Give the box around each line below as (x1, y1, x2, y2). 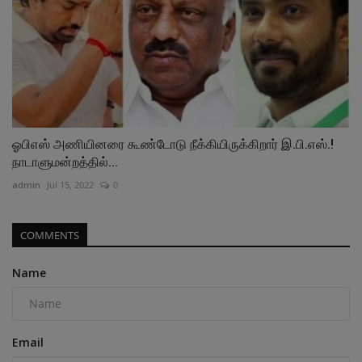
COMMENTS (20, 227, 79, 242)
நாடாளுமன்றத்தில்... (12, 154, 118, 170)
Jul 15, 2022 (47, 178, 94, 191)
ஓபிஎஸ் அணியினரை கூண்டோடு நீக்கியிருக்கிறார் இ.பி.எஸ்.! (12, 136, 334, 152)
